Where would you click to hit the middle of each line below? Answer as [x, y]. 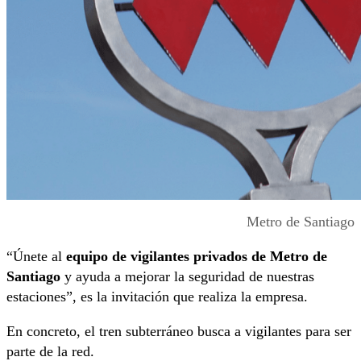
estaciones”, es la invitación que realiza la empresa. [157, 297]
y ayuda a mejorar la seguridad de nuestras [187, 277]
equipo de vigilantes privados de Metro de [195, 257]
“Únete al [34, 257]
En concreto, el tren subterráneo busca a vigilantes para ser [179, 332]
